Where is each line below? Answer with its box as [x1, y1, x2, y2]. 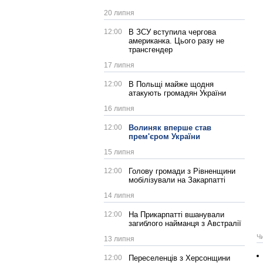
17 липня [104, 61, 134, 69]
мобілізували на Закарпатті [129, 176, 225, 184]
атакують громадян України [129, 89, 226, 97]
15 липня [104, 148, 134, 156]
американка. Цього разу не [129, 36, 224, 45]
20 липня [104, 9, 134, 17]
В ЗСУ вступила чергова [129, 28, 216, 36]
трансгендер [129, 45, 173, 54]
